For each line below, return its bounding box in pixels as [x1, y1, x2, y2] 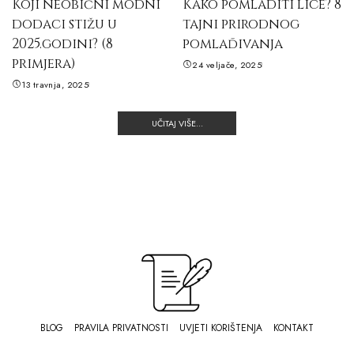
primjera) [12, 54, 76, 73]
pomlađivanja [183, 34, 283, 53]
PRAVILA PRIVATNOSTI [74, 320, 168, 334]
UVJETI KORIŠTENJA [179, 320, 262, 334]
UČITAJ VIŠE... [151, 116, 203, 130]
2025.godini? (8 [12, 34, 113, 53]
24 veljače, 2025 [192, 58, 262, 71]
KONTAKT [273, 320, 314, 334]
